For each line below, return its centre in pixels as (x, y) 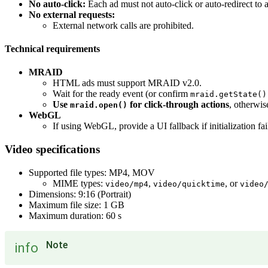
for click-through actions (178, 105)
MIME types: (79, 183)
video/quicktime (189, 184)
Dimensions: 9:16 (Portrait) (80, 194)
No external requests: (72, 14)
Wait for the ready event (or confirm (121, 94)
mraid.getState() (229, 95)
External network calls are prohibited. (123, 25)
